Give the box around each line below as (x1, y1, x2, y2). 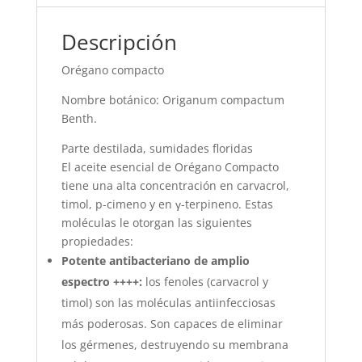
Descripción (61, 27, 177, 57)
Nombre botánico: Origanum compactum (61, 92, 284, 108)
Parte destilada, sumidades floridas (61, 141, 253, 157)
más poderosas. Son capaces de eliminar (61, 316, 283, 332)
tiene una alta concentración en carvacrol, (61, 178, 289, 194)
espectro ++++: (61, 274, 145, 290)
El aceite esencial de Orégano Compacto (61, 159, 279, 175)
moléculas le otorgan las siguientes (61, 215, 252, 231)
